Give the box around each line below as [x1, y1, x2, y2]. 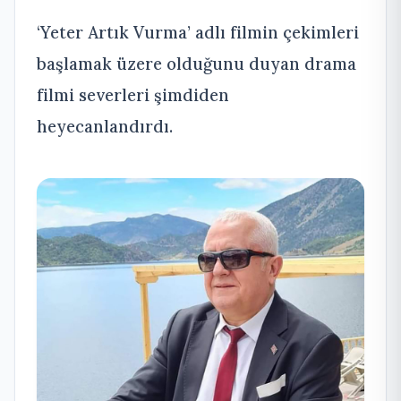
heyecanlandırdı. [37, 115, 173, 137]
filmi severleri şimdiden [37, 83, 229, 106]
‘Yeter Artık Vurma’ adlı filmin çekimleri [37, 21, 359, 43]
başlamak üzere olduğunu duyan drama [37, 52, 356, 74]
